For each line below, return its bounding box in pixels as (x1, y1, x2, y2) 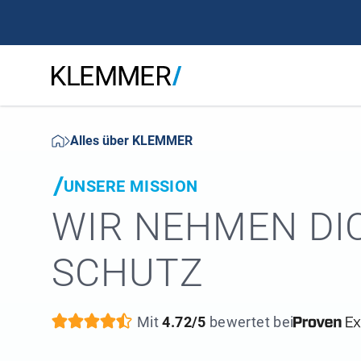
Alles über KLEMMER (70, 133, 193, 148)
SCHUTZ (52, 250, 204, 296)
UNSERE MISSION (64, 176, 198, 196)
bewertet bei (205, 313, 294, 330)
